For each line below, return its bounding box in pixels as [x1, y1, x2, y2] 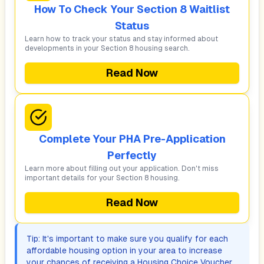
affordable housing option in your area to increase [27, 246, 222, 255]
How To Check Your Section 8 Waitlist [34, 3, 230, 15]
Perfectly [107, 149, 157, 161]
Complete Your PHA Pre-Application [38, 133, 226, 145]
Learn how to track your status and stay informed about [25, 35, 218, 43]
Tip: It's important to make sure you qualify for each [27, 234, 228, 243]
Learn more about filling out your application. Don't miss [25, 164, 219, 173]
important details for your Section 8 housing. [25, 174, 180, 182]
